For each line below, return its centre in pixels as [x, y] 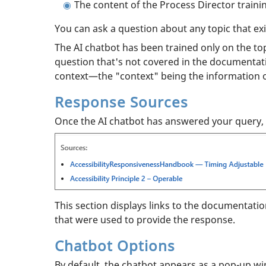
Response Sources [121, 102]
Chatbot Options [115, 245]
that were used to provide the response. [145, 219]
